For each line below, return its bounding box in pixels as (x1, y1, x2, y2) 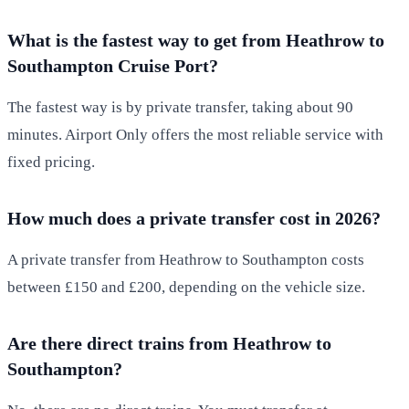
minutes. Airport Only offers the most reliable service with (7, 125, 383, 143)
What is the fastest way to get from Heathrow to (7, 29, 384, 50)
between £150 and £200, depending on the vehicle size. (7, 278, 365, 296)
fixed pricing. (7, 152, 95, 171)
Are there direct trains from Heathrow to (7, 332, 331, 353)
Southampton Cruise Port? (7, 55, 218, 76)
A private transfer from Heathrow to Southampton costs (7, 250, 364, 268)
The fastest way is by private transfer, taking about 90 (7, 98, 353, 116)
